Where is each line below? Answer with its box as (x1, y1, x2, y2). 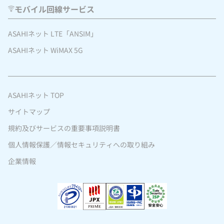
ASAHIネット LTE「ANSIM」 (8, 28, 97, 38)
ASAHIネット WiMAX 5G (8, 44, 83, 55)
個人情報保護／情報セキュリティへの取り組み (8, 139, 155, 149)
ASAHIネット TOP (8, 89, 64, 100)
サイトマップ (8, 106, 50, 116)
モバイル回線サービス (14, 2, 94, 15)
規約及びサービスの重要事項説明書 (8, 122, 120, 133)
